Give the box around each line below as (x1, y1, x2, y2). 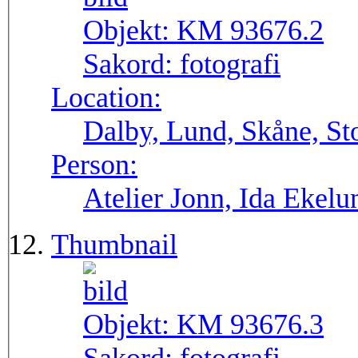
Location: (51, 82, 161, 114)
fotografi (180, 48, 280, 81)
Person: (51, 149, 137, 181)
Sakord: (83, 48, 180, 81)
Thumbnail (51, 229, 177, 261)
